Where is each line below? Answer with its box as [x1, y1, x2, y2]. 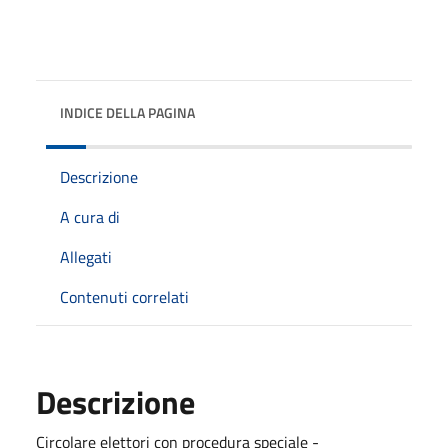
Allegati [60, 244, 112, 269]
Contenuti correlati [60, 284, 189, 309]
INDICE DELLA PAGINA [60, 101, 195, 123]
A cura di [60, 204, 120, 229]
